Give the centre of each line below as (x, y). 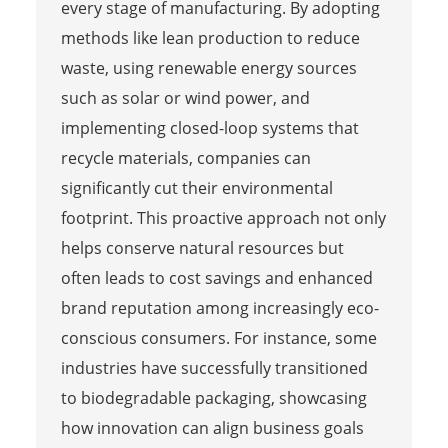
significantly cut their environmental (196, 187)
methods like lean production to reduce (210, 37)
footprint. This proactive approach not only (223, 217)
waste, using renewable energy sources (208, 67)
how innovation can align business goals (212, 427)
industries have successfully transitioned (214, 367)
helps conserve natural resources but (202, 247)
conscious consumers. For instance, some (218, 337)
